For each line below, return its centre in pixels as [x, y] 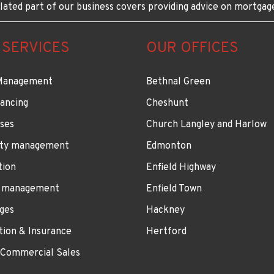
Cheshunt [167, 103]
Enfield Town [174, 189]
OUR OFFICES [192, 48]
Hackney [165, 210]
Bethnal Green [178, 82]
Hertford [166, 231]
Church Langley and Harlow [206, 124]
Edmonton [169, 146]
